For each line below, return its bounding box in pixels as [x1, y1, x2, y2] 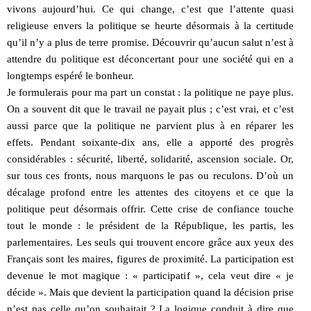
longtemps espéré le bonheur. [7, 69, 134, 81]
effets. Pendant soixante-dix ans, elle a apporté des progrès [7, 136, 294, 148]
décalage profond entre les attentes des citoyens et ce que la [7, 186, 294, 198]
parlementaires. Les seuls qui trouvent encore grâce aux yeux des [7, 236, 294, 248]
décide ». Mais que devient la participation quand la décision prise [7, 286, 294, 298]
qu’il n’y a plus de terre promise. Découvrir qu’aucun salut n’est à [7, 36, 294, 48]
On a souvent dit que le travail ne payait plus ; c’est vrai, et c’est [7, 103, 294, 115]
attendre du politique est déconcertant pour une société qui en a [7, 53, 294, 65]
